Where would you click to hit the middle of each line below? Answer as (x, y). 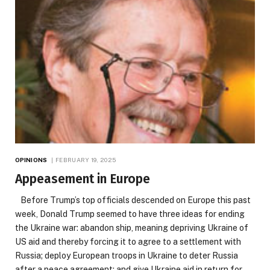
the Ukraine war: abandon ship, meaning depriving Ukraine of (132, 228)
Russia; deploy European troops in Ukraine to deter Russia (127, 255)
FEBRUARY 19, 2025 (86, 159)
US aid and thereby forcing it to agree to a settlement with (128, 241)
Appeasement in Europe (83, 179)
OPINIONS (31, 159)
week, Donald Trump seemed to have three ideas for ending (130, 214)
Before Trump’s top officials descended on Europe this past (133, 200)
